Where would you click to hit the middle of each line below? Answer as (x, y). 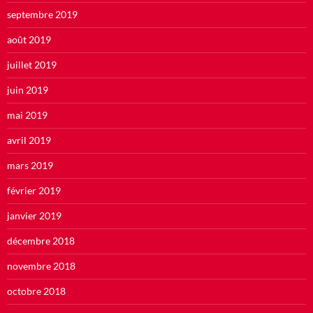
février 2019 (34, 191)
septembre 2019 (42, 15)
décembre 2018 (41, 241)
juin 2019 (28, 90)
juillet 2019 (32, 65)
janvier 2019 (34, 216)
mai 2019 (27, 115)
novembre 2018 (41, 266)
